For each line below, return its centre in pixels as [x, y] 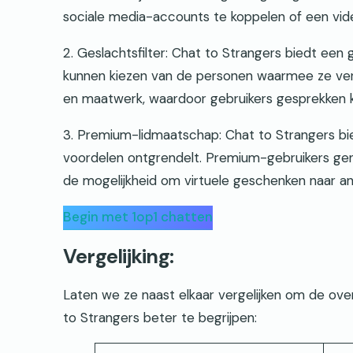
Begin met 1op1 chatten [138, 217]
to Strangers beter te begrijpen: [160, 317]
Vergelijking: [119, 256]
